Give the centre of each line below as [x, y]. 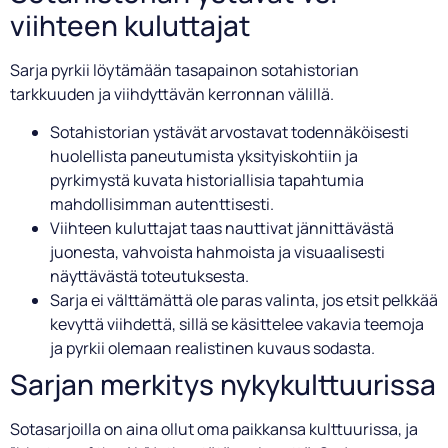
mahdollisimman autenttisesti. [162, 204]
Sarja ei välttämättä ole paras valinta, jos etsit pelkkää [244, 300]
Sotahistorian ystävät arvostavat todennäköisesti [229, 132]
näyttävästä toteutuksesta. [149, 276]
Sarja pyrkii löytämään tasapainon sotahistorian [184, 69]
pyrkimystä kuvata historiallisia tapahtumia [207, 180]
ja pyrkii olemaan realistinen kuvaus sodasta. [212, 348]
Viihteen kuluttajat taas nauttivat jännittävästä [222, 228]
